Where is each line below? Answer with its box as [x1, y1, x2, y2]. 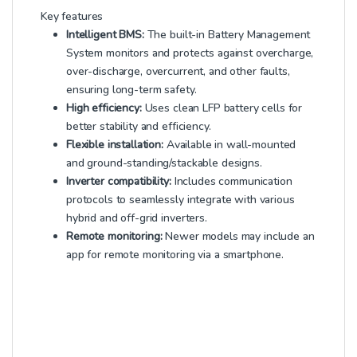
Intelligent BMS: [66, 26, 144, 42]
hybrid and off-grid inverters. [66, 210, 207, 226]
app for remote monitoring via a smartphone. [66, 246, 284, 262]
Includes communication [171, 173, 292, 189]
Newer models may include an [162, 228, 315, 244]
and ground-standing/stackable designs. [66, 155, 262, 171]
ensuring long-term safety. [66, 81, 197, 97]
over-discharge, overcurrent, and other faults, [66, 63, 290, 79]
